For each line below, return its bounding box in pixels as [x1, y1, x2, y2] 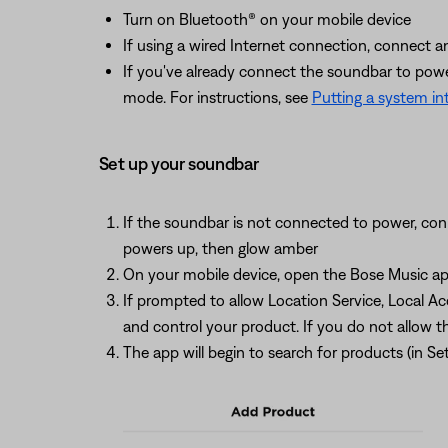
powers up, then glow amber [122, 238, 318, 257]
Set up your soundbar [98, 152, 259, 174]
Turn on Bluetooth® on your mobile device [122, 9, 411, 28]
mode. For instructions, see [122, 87, 312, 106]
